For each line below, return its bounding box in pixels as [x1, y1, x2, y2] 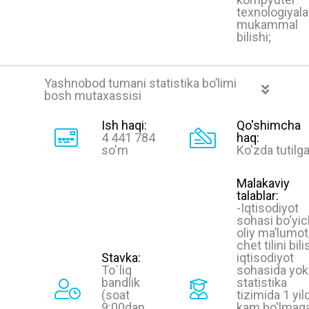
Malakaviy [237, 175, 290, 190]
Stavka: [101, 250, 141, 265]
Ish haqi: [101, 117, 147, 132]
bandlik [101, 275, 140, 290]
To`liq [101, 262, 132, 277]
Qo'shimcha [237, 117, 301, 132]
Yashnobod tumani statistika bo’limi [44, 76, 237, 91]
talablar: [237, 188, 279, 203]
